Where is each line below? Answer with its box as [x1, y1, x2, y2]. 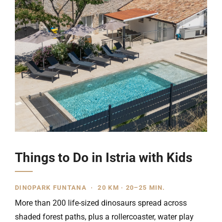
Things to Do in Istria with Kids [15, 150, 192, 165]
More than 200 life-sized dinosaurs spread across [15, 198, 187, 208]
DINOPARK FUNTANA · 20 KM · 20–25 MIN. [15, 184, 166, 191]
